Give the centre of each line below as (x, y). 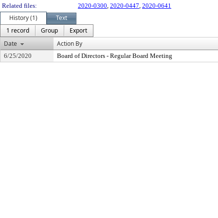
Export (78, 30)
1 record (18, 30)
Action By (70, 44)
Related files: (19, 6)
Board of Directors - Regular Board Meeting (115, 56)
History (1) (23, 18)
